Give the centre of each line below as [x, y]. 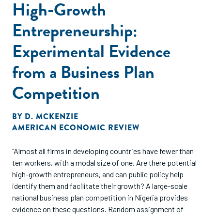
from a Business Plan [83, 72]
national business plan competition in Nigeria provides [100, 197]
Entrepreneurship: [75, 30]
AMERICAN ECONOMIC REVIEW [76, 128]
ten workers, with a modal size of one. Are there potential [104, 163]
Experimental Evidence [91, 51]
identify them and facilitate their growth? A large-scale [100, 186]
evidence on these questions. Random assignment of [98, 209]
